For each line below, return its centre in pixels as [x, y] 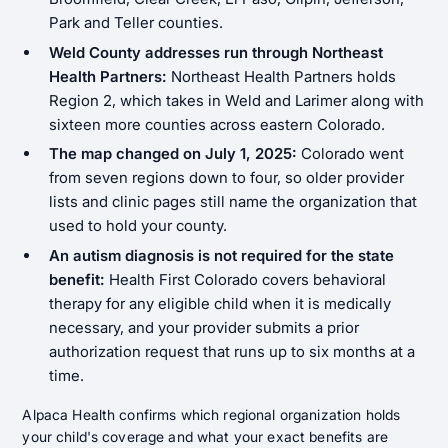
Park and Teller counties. [135, 22]
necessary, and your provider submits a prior [203, 327]
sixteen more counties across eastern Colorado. [216, 124]
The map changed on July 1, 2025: [172, 154]
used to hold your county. [137, 226]
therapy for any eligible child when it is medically [219, 303]
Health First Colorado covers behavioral [245, 279]
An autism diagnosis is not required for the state [221, 255]
